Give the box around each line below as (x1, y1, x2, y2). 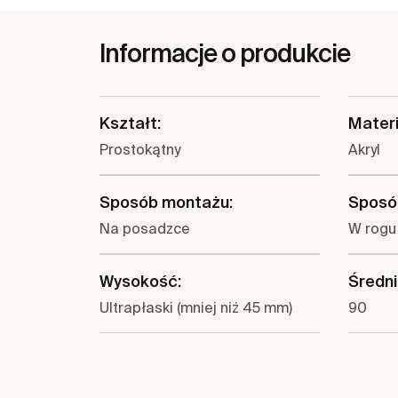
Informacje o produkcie (99, 39, 350, 68)
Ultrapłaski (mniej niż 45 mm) (99, 299, 292, 316)
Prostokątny (99, 141, 180, 158)
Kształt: (99, 114, 161, 133)
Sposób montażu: (99, 193, 233, 212)
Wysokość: (99, 272, 181, 291)
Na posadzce (99, 220, 190, 237)
